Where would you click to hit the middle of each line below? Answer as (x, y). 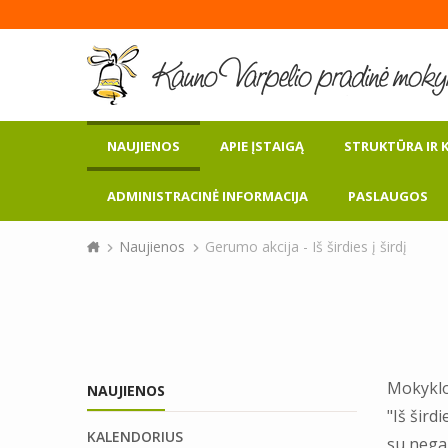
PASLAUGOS (388, 196)
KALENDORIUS (135, 436)
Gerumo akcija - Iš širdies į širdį (306, 246)
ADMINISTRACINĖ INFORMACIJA (207, 196)
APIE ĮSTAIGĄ (262, 146)
